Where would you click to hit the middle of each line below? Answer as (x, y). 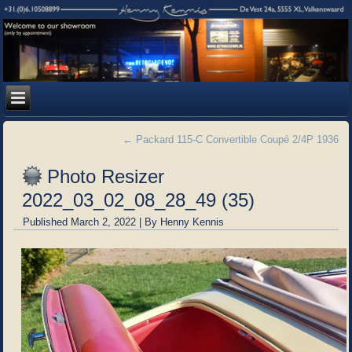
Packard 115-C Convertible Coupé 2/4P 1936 (235, 139)
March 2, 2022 (104, 222)
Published (46, 222)
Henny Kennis (192, 222)
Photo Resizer (106, 176)
